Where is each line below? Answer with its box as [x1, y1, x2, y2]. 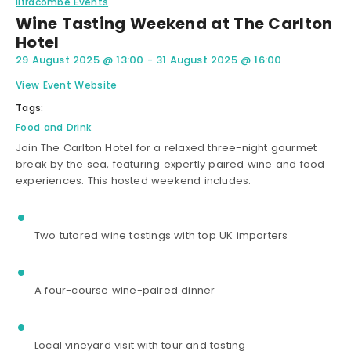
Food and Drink [16, 121, 92, 135]
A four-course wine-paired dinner [34, 283, 215, 299]
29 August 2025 [16, 52, 100, 68]
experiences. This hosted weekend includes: [16, 173, 251, 189]
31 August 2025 [156, 52, 237, 68]
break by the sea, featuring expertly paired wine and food [16, 157, 325, 172]
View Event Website [16, 78, 118, 92]
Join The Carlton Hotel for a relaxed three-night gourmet [16, 140, 317, 156]
